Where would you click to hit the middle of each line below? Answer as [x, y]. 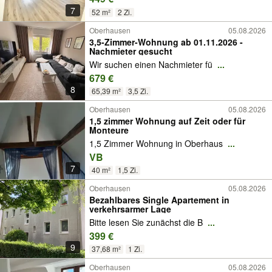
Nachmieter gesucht [131, 51]
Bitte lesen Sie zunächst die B [147, 223]
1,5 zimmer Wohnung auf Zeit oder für [167, 121]
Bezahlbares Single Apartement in [159, 200]
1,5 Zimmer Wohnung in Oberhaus [157, 144]
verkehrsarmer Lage [130, 209]
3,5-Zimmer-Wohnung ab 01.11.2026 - [166, 42]
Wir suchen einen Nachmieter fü [152, 65]
